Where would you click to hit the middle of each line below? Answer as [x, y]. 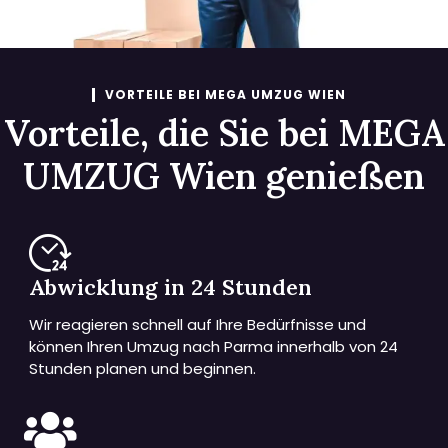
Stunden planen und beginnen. [143, 369]
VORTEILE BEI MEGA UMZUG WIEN [225, 94]
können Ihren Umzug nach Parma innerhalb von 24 [214, 347]
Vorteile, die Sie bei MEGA [224, 132]
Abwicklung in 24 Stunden [171, 287]
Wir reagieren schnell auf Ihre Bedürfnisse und [198, 325]
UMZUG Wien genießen [224, 175]
